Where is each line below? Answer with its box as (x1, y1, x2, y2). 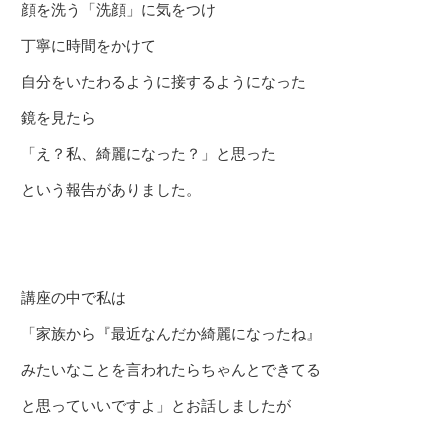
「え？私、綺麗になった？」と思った (21, 145, 276, 162)
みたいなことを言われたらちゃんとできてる (21, 361, 321, 378)
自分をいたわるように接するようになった (21, 73, 306, 90)
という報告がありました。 (21, 181, 201, 198)
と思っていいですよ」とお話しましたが (21, 397, 291, 414)
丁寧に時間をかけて (21, 37, 156, 54)
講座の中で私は (21, 289, 126, 306)
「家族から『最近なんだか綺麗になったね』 (21, 325, 321, 342)
